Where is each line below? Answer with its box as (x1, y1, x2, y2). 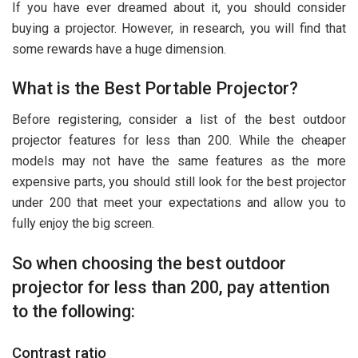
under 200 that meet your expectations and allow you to (12, 195, 346, 211)
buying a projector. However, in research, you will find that (12, 20, 346, 36)
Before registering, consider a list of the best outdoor (12, 112, 346, 128)
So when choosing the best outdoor (12, 253, 286, 273)
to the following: (12, 300, 135, 321)
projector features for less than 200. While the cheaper (12, 133, 346, 149)
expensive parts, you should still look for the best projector (12, 174, 346, 190)
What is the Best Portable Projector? (12, 78, 298, 99)
